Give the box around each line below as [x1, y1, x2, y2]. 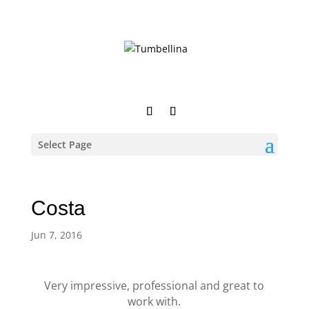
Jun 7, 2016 [30, 228, 82, 241]
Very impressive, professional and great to [44, 278, 265, 293]
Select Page [37, 138, 92, 151]
